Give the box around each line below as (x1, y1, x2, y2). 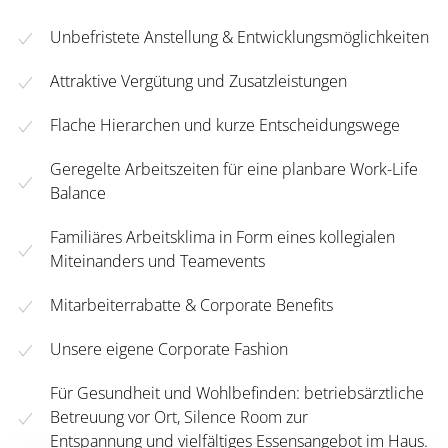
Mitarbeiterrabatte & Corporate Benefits (50, 294, 333, 317)
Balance (50, 182, 106, 205)
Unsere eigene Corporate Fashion (50, 338, 288, 361)
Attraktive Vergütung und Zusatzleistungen (50, 70, 347, 93)
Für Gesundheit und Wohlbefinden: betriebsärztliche (50, 382, 424, 405)
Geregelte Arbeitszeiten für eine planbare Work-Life (50, 158, 418, 181)
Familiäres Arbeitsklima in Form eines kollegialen (50, 226, 395, 249)
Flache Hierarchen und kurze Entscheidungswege (50, 114, 400, 137)
